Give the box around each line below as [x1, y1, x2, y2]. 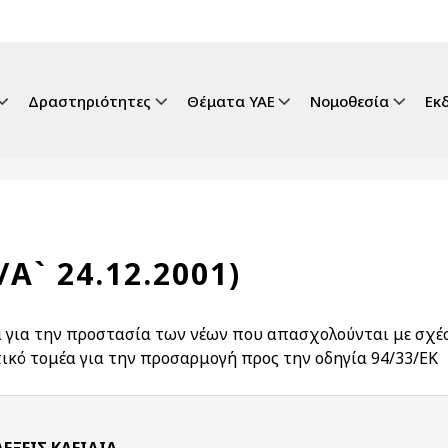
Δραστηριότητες [27, 91, 151, 111]
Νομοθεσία [310, 91, 390, 111]
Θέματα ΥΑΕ [186, 91, 275, 111]
